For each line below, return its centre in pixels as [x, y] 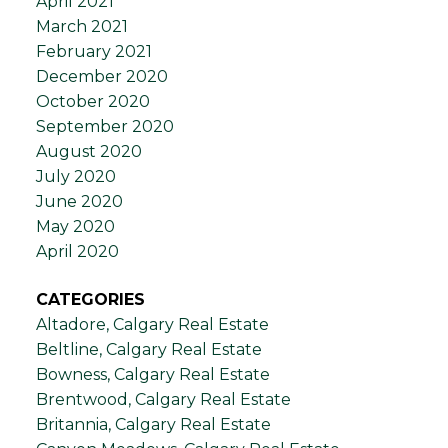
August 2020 [88, 152]
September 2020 [104, 127]
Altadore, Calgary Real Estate [152, 324]
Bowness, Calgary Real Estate [152, 374]
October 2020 [92, 102]
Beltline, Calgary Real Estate [148, 349]
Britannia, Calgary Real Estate [153, 424]
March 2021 [81, 27]
